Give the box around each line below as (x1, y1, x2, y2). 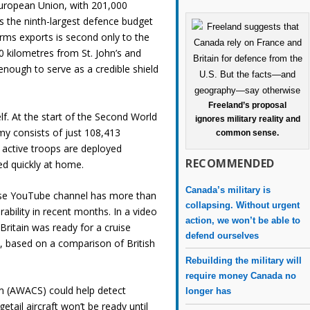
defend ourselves (185, 230, 259, 241)
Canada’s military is (185, 184, 271, 195)
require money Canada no (185, 270, 297, 281)
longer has (185, 285, 232, 296)
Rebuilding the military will (185, 255, 302, 266)
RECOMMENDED (185, 155, 275, 171)
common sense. (216, 127, 280, 138)
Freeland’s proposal (208, 100, 287, 110)
